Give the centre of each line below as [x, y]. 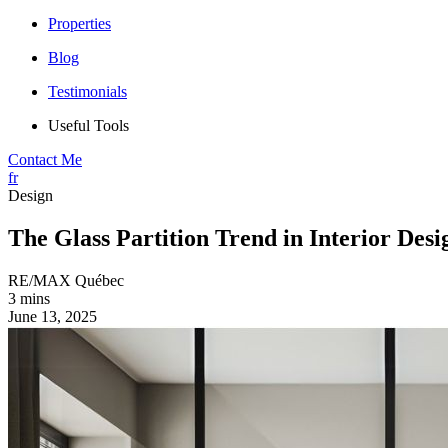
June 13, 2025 [52, 316]
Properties [79, 23]
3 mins [29, 298]
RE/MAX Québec [66, 280]
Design [30, 195]
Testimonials [87, 91]
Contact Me [45, 159]
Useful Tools [88, 125]
